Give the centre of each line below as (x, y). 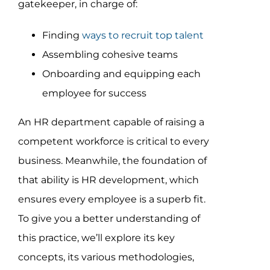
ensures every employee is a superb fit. (111, 199)
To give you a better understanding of (109, 219)
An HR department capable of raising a (111, 122)
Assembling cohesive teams (110, 55)
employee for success (94, 93)
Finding (62, 36)
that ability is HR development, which (108, 180)
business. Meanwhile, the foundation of (112, 161)
